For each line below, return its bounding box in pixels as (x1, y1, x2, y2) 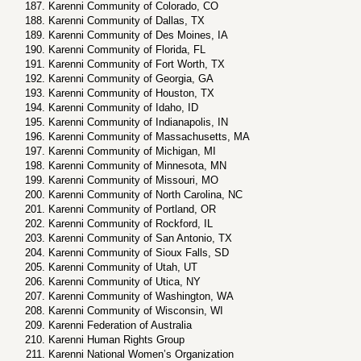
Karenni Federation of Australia (48, 319, 192, 331)
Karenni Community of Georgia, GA (48, 73, 214, 85)
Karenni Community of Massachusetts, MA (48, 131, 250, 143)
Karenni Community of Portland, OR (48, 203, 216, 215)
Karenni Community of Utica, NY (48, 276, 201, 288)
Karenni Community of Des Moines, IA (48, 29, 228, 41)
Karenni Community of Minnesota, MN (48, 160, 226, 172)
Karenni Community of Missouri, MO (48, 174, 218, 186)
